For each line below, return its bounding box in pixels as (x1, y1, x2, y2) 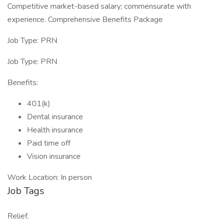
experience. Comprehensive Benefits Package (7, 14, 163, 25)
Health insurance (27, 125, 83, 135)
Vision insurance (27, 151, 81, 162)
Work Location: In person (7, 172, 92, 183)
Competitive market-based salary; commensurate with (7, 1, 191, 12)
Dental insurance (27, 111, 83, 122)
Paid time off (27, 138, 70, 149)
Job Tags (7, 184, 44, 197)
